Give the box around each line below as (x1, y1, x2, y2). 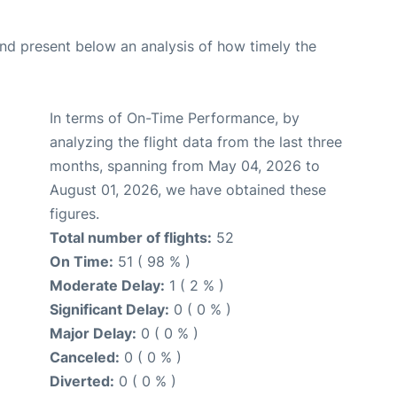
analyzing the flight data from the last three (50, 132, 342, 151)
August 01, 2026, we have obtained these (50, 180, 326, 198)
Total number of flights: (50, 228, 212, 246)
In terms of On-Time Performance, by (50, 108, 300, 127)
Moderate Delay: (50, 276, 165, 294)
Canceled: (50, 347, 120, 366)
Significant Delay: (50, 300, 169, 318)
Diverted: (50, 371, 114, 390)
